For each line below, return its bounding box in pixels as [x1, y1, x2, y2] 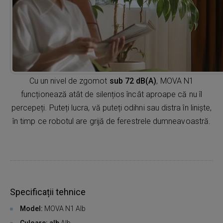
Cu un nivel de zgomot [29, 76, 110, 86]
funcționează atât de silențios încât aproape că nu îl [21, 89, 202, 99]
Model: [20, 204, 44, 213]
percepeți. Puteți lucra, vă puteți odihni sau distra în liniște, [11, 103, 212, 112]
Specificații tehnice [10, 186, 86, 197]
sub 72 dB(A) [109, 76, 157, 86]
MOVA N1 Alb [44, 204, 86, 213]
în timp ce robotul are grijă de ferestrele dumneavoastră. [12, 116, 211, 126]
